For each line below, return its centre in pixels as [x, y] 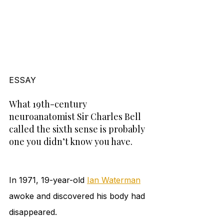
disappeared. [33, 212]
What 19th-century [49, 104]
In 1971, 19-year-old [48, 180]
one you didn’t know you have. [71, 142]
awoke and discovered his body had [78, 196]
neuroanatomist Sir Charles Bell [76, 117]
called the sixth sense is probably [78, 129]
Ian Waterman [114, 180]
